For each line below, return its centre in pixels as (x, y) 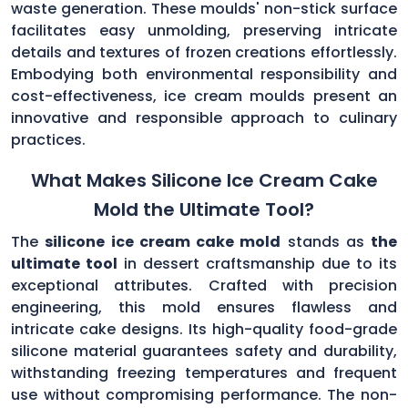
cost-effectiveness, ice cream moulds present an (204, 96)
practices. (48, 139)
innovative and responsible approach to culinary (204, 117)
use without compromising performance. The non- (204, 394)
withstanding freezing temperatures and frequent (204, 372)
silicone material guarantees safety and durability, (204, 351)
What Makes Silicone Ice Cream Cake (204, 180)
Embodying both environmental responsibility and (204, 74)
